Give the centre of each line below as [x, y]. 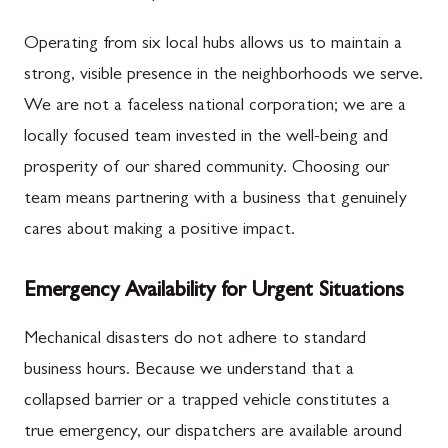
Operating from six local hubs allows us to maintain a [213, 45]
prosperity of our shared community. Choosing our [206, 169]
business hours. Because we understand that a [189, 371]
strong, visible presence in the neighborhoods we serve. [223, 76]
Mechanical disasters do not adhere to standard [195, 340]
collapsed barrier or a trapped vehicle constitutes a [207, 402]
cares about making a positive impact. [159, 231]
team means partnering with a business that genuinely [215, 200]
